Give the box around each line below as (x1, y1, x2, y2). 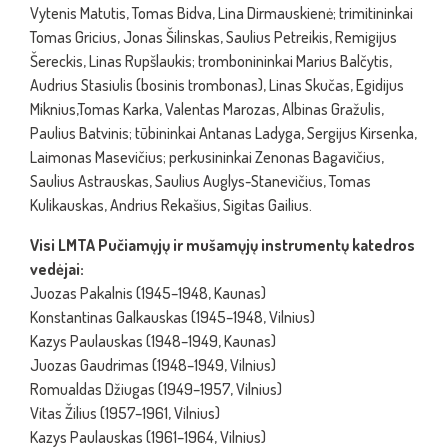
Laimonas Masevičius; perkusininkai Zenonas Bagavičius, (30, 147, 384, 167)
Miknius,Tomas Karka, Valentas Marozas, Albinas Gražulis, (30, 99, 384, 119)
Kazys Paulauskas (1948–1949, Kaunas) (30, 331, 276, 351)
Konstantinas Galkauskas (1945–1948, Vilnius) (30, 307, 315, 327)
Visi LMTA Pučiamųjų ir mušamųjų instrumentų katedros (30, 235, 415, 255)
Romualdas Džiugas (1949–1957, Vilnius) (30, 379, 282, 399)
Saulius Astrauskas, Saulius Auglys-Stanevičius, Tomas (30, 171, 371, 191)
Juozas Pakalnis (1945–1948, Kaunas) (30, 283, 266, 303)
